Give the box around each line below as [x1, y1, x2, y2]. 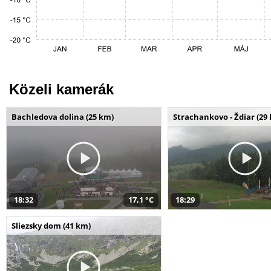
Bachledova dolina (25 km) [11, 111, 114, 122]
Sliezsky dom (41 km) [11, 220, 91, 231]
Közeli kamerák [9, 80, 114, 97]
